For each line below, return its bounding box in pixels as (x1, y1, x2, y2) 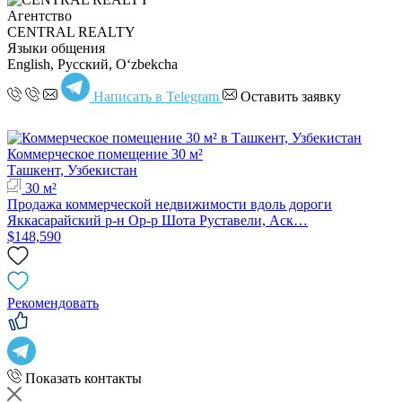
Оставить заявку (240, 88, 341, 104)
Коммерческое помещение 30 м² (7, 145, 203, 162)
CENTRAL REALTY (7, 23, 135, 39)
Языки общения (7, 39, 105, 56)
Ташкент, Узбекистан (7, 162, 137, 178)
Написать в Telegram (93, 88, 219, 104)
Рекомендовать (7, 294, 99, 310)
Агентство (7, 7, 72, 23)
